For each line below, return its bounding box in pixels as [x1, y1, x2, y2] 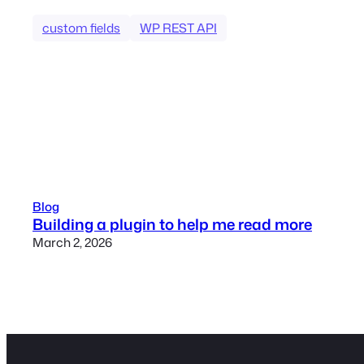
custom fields [42, 19, 120, 37]
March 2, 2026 [32, 233, 112, 252]
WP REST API [140, 19, 217, 37]
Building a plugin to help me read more [32, 214, 312, 236]
